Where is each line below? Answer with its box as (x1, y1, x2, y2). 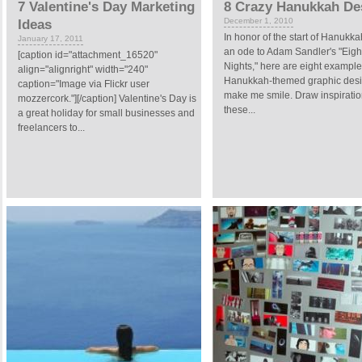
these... (223, 104, 255, 116)
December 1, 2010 (223, 16, 293, 25)
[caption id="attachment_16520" (18, 49, 158, 61)
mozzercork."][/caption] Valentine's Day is (18, 93, 196, 104)
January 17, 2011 (18, 34, 83, 43)
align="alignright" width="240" (18, 64, 148, 75)
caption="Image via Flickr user (18, 78, 149, 90)
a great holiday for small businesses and (18, 107, 195, 119)
